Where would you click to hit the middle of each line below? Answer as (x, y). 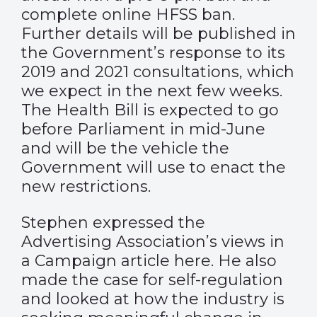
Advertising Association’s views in (153, 242)
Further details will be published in (158, 34)
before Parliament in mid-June (143, 129)
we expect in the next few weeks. (152, 91)
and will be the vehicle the (125, 148)
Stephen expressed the (113, 223)
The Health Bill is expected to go (150, 110)
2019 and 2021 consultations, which (158, 72)
